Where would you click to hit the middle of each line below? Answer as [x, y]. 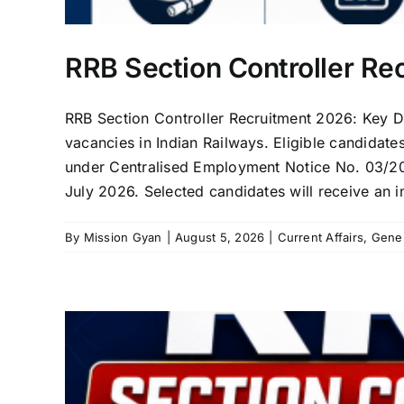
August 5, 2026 [220, 237]
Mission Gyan [123, 237]
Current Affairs [321, 237]
